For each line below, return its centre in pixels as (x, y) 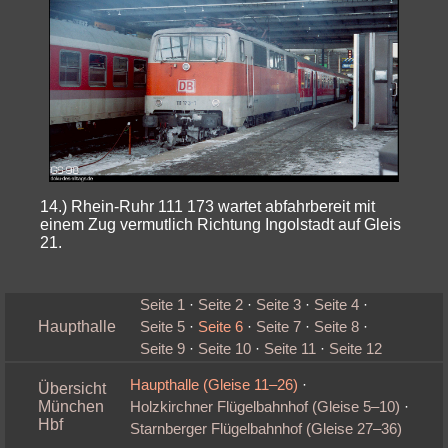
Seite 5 (162, 326)
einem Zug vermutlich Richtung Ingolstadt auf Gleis (221, 224)
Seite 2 (220, 304)
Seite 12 (355, 348)
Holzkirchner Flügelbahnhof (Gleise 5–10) (264, 406)
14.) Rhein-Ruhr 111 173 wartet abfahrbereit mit (208, 206)
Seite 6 (220, 326)
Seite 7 (278, 326)
